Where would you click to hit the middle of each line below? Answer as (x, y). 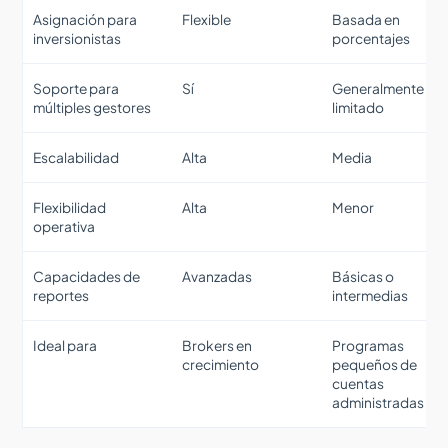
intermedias (370, 295)
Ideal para (65, 345)
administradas (378, 402)
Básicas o (363, 276)
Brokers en (217, 345)
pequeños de (375, 364)
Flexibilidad (70, 207)
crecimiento (221, 364)
